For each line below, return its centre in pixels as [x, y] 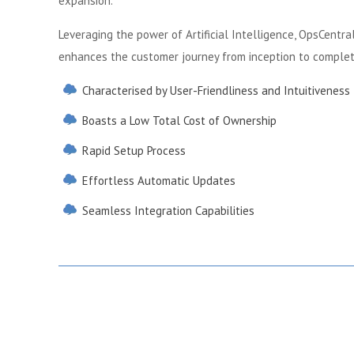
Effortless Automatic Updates [159, 181]
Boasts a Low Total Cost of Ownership [179, 121]
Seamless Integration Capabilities [168, 211]
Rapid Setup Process [134, 151]
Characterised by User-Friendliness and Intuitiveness [216, 90]
